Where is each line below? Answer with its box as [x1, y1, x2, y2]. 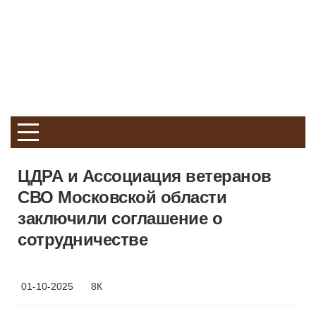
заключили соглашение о [18, 209, 222, 228]
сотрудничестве [18, 230, 147, 249]
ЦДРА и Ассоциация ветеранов [18, 166, 272, 186]
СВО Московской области [18, 188, 226, 207]
